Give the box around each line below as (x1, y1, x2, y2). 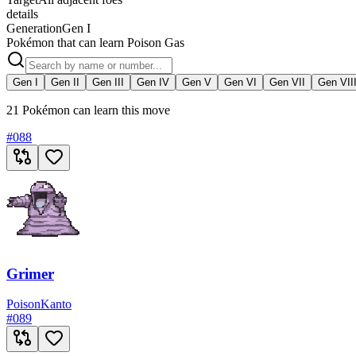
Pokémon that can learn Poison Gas (6, 35, 184, 49)
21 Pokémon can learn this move (6, 103, 170, 117)
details (6, 6, 38, 21)
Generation (6, 21, 62, 35)
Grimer (6, 265, 54, 282)
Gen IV (137, 75, 169, 88)
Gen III (92, 75, 124, 88)
